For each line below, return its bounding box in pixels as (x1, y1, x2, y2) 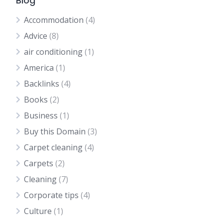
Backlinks (24, 78, 59, 89)
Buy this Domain (24, 126, 86, 137)
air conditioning (24, 46, 83, 57)
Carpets (24, 158, 53, 169)
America (24, 62, 54, 73)
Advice (24, 30, 47, 41)
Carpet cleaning (24, 142, 83, 153)
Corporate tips (24, 190, 79, 201)
